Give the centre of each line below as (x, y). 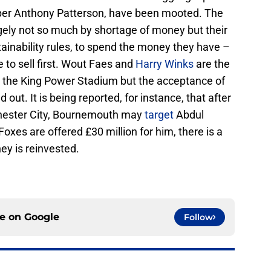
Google (42, 217)
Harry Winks (165, 64)
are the (212, 64)
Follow (198, 217)
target (159, 115)
